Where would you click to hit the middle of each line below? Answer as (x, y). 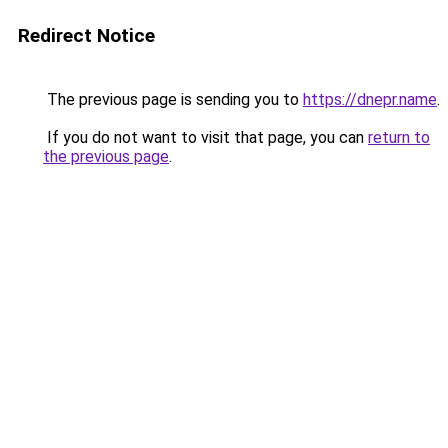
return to (399, 137)
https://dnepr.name (370, 99)
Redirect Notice (86, 35)
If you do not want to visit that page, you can (205, 137)
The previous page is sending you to (173, 99)
